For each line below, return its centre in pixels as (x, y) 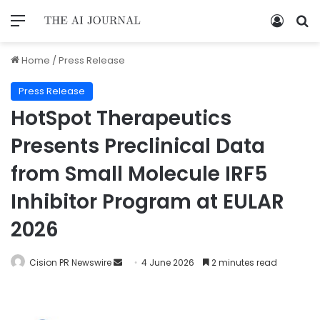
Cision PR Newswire (70, 262)
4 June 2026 (168, 262)
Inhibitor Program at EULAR (147, 201)
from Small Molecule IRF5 (139, 174)
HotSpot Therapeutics (121, 118)
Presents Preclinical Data (138, 146)
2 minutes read (243, 262)
